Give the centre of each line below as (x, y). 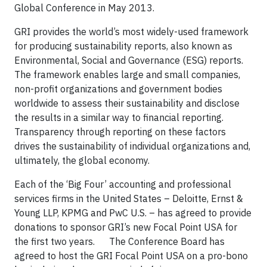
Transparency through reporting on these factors (120, 132)
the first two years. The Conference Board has (119, 241)
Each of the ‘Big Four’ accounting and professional (123, 184)
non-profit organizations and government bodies (118, 89)
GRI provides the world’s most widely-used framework (131, 32)
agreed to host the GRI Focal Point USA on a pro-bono (131, 256)
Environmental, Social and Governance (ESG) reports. (129, 60)
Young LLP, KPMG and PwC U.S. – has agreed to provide (133, 213)
